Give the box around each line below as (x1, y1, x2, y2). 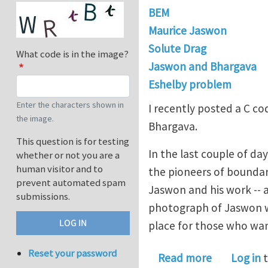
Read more (158, 251, 212, 266)
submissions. (16, 190, 70, 203)
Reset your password (28, 246, 117, 260)
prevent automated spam (16, 176, 126, 190)
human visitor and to (16, 162, 103, 176)
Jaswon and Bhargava (148, 59, 257, 74)
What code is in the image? (16, 47, 129, 61)
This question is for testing (16, 135, 129, 148)
